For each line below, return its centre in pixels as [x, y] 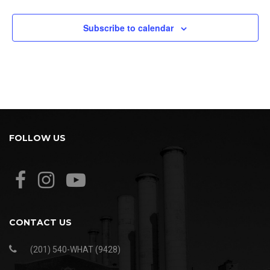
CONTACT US [40, 223]
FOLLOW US [37, 138]
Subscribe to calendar [128, 28]
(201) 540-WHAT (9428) [75, 250]
